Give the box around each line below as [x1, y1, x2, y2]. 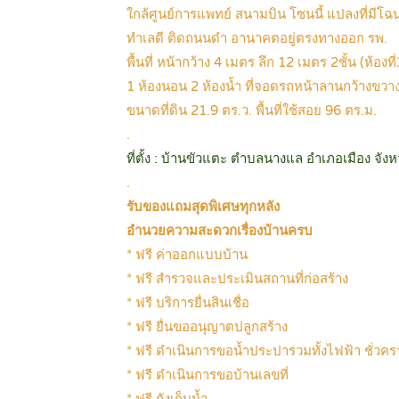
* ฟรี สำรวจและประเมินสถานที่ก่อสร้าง [126, 271, 348, 288]
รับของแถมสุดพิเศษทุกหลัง [126, 199, 280, 216]
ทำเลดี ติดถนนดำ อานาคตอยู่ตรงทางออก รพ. [126, 30, 387, 47]
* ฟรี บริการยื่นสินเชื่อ [126, 295, 249, 312]
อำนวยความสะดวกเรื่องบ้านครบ [126, 223, 313, 240]
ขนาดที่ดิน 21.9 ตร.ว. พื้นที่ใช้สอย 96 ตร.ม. [126, 102, 377, 119]
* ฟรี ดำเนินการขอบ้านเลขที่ [126, 367, 289, 384]
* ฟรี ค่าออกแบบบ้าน [126, 247, 248, 264]
